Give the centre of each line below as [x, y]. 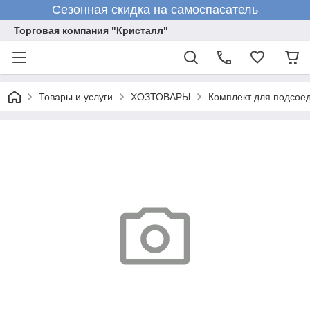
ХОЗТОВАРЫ [161, 97]
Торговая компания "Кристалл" [91, 30]
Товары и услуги [76, 97]
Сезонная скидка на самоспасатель [155, 10]
